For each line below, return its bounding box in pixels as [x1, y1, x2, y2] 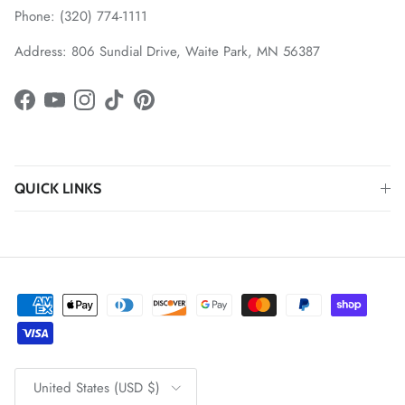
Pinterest [143, 99, 193, 119]
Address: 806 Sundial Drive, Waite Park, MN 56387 [14, 42, 320, 62]
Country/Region [14, 366, 86, 383]
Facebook [24, 99, 80, 119]
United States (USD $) [33, 378, 160, 399]
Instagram [83, 99, 139, 119]
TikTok [113, 99, 148, 119]
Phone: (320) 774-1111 [14, 6, 147, 27]
